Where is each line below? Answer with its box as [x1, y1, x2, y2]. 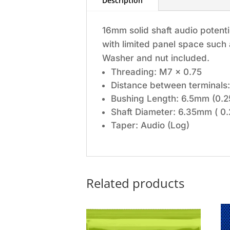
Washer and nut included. [102, 53, 209, 64]
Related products [86, 174, 184, 191]
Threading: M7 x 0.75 [111, 67, 202, 78]
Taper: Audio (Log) [111, 120, 189, 131]
